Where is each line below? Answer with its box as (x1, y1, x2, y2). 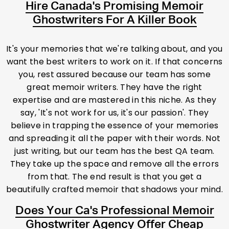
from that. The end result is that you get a (27, 171, 202, 183)
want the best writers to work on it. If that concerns (6, 56, 223, 68)
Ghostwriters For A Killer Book (32, 14, 197, 27)
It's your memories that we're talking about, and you (6, 43, 223, 55)
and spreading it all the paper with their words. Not (8, 132, 221, 145)
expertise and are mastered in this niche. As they (12, 94, 217, 106)
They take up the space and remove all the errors (10, 158, 219, 170)
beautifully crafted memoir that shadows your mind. (6, 184, 223, 196)
